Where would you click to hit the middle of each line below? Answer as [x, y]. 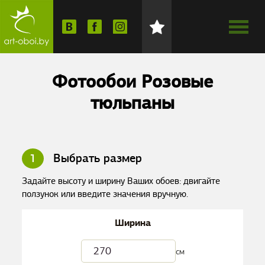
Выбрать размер [96, 158]
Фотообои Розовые [132, 81]
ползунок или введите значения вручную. [105, 194]
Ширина [132, 223]
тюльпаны [132, 103]
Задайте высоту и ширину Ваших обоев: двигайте [121, 181]
